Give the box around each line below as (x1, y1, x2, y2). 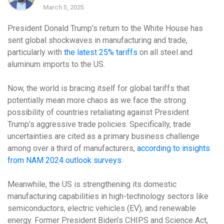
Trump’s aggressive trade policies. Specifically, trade (7, 119, 191, 129)
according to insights (137, 143, 210, 153)
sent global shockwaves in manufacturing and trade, (7, 35, 187, 45)
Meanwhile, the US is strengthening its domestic (7, 179, 176, 189)
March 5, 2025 (43, 3, 84, 11)
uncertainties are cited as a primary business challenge (7, 131, 199, 141)
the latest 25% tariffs (64, 47, 137, 57)
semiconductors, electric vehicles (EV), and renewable (7, 203, 196, 213)
